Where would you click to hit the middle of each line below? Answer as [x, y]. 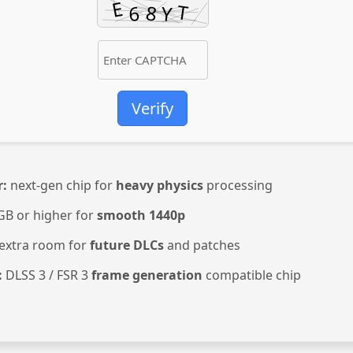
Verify [152, 109]
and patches [202, 245]
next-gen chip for [61, 186]
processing [238, 186]
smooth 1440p [141, 216]
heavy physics [160, 186]
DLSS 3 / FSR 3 [47, 275]
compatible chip [252, 275]
